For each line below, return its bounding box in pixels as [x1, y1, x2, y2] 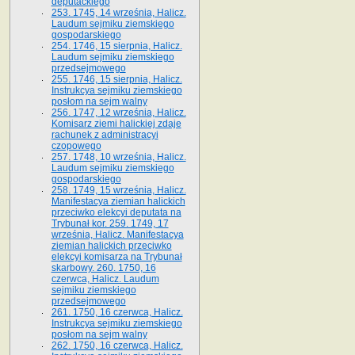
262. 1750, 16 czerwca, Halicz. [51, 339, 183, 351]
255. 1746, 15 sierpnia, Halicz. [51, 73, 182, 85]
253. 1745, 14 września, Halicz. [51, 6, 186, 18]
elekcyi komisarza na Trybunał [51, 250, 182, 262]
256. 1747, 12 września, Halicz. [51, 106, 186, 118]
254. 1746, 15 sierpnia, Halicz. [51, 40, 182, 52]
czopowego [51, 139, 101, 151]
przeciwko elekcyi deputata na [51, 206, 181, 218]
